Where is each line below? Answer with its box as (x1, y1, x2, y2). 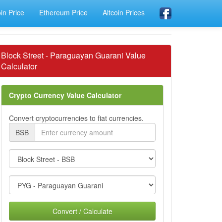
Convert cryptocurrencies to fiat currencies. (9, 113, 144, 123)
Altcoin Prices (103, 7, 145, 17)
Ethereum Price (39, 7, 88, 17)
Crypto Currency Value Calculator (9, 90, 121, 100)
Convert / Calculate (52, 206, 112, 216)
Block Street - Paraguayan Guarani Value (1, 50, 146, 61)
